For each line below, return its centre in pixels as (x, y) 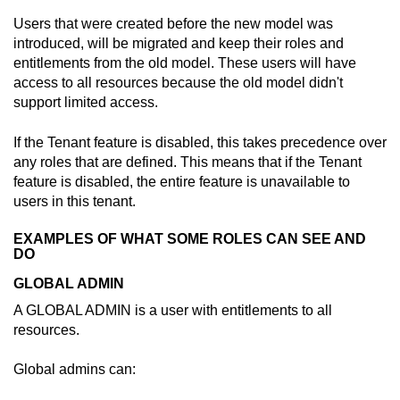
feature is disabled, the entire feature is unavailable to (182, 181)
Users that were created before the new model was (173, 24)
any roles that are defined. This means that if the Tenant (187, 162)
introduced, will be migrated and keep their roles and (179, 44)
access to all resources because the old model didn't (178, 83)
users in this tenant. (75, 201)
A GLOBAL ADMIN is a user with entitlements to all (173, 311)
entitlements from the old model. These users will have (185, 63)
